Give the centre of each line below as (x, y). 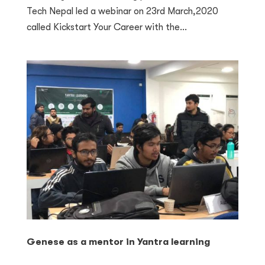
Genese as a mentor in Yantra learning (118, 242)
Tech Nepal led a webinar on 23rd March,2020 (122, 12)
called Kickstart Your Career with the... (106, 28)
